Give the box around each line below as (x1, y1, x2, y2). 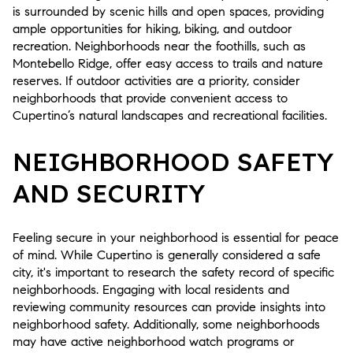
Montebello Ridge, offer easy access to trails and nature (13, 55, 323, 71)
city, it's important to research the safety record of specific (13, 265, 334, 281)
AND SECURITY (13, 176, 205, 209)
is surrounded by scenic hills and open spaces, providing (13, 3, 324, 19)
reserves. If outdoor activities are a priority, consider (13, 72, 300, 88)
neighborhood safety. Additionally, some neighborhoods (13, 317, 320, 333)
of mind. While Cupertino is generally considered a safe (13, 247, 321, 263)
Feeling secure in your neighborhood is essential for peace (13, 230, 339, 246)
